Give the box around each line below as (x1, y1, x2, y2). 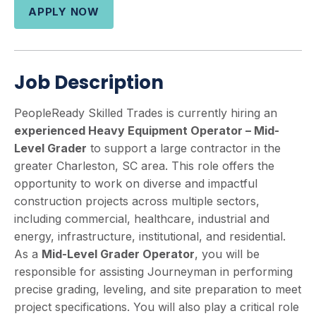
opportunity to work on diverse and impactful (14, 176, 257, 190)
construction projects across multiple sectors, (14, 194, 260, 208)
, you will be (195, 247, 260, 261)
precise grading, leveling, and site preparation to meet (14, 282, 301, 296)
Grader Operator (100, 247, 195, 261)
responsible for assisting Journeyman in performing (14, 265, 293, 279)
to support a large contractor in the (87, 141, 281, 155)
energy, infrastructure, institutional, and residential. (14, 229, 286, 243)
